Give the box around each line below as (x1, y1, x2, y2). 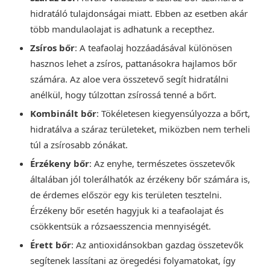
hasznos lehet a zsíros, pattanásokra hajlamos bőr (30, 57, 237, 70)
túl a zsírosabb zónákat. (30, 139, 128, 151)
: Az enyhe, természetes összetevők (89, 157, 235, 170)
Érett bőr (30, 239, 71, 251)
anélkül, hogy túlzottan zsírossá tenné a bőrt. (30, 89, 216, 101)
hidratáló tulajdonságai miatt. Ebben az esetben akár (30, 7, 248, 20)
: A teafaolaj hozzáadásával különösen (75, 42, 232, 54)
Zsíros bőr (30, 42, 75, 54)
